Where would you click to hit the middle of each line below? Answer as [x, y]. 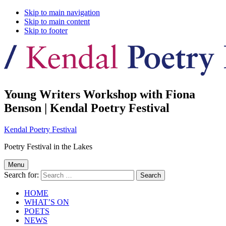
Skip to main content [57, 21]
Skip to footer [46, 31]
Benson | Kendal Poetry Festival [87, 108]
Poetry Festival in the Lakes [48, 146]
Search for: [21, 175]
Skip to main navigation [62, 12]
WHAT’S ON [47, 202]
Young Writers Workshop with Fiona [100, 94]
